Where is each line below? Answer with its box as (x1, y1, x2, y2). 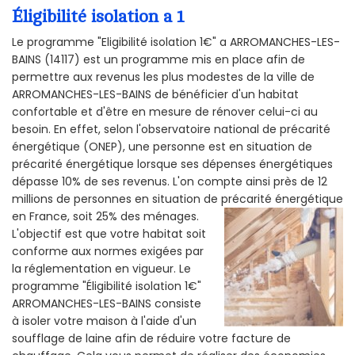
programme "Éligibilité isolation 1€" (12, 278, 201, 295)
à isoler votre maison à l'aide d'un (12, 313, 197, 330)
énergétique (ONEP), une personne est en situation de (12, 139, 312, 155)
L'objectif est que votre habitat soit (12, 226, 206, 242)
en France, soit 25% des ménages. (12, 208, 199, 225)
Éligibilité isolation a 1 (12, 6, 184, 26)
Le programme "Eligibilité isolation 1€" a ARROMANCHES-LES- (12, 34, 340, 51)
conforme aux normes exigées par (12, 243, 204, 260)
